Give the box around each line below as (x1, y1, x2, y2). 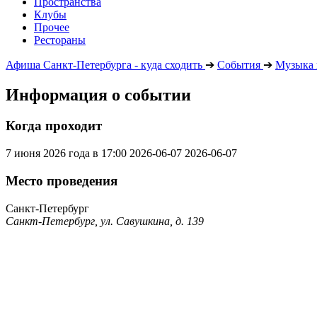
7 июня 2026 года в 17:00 (6, 147, 127, 160)
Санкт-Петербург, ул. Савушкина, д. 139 (6, 214, 204, 227)
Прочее (34, 21, 69, 33)
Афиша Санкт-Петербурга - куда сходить (6, 58, 202, 71)
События (217, 58, 260, 71)
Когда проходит (6, 118, 102, 134)
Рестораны (34, 33, 86, 46)
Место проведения (6, 173, 117, 188)
